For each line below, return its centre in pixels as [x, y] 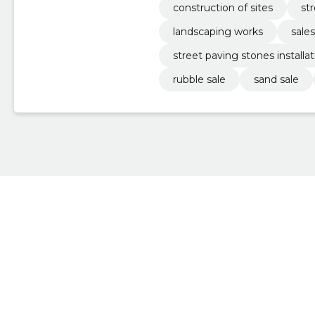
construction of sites [223, 8]
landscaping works [218, 32]
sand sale [276, 80]
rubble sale [199, 80]
